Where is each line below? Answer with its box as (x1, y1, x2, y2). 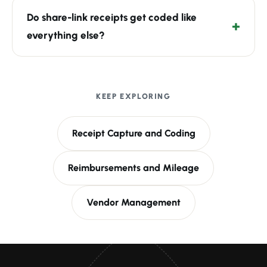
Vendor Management (86, 197, 181, 209)
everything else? (27, 29, 105, 42)
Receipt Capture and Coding (72, 128, 195, 139)
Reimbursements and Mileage (68, 162, 199, 174)
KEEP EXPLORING (96, 92, 171, 101)
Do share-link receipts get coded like (27, 11, 197, 24)
